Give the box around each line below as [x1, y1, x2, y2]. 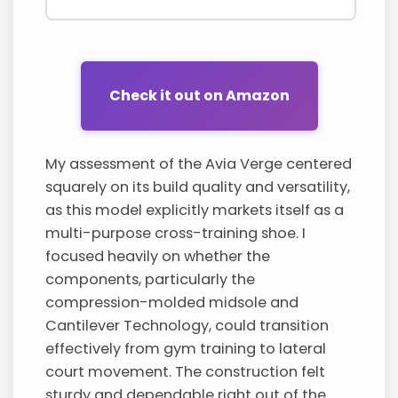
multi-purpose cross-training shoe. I [45, 222, 306, 243]
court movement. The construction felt [45, 361, 326, 382]
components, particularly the [45, 268, 256, 290]
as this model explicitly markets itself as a [45, 199, 345, 220]
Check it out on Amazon [108, 85, 290, 107]
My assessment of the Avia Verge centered [45, 153, 353, 174]
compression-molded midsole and [45, 291, 299, 313]
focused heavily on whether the [45, 245, 271, 267]
